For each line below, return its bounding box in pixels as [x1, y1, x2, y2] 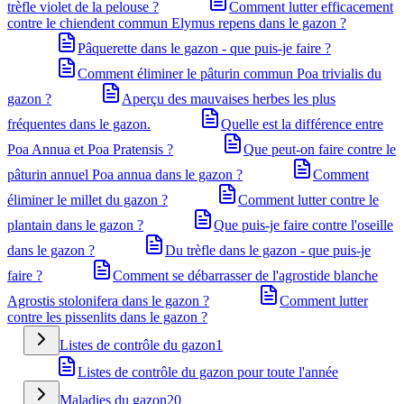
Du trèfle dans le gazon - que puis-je [165, 243, 371, 258]
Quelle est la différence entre [221, 116, 383, 132]
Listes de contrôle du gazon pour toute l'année [78, 364, 338, 380]
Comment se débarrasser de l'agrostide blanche [113, 268, 378, 283]
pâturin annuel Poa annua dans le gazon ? [7, 167, 243, 182]
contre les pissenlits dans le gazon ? [7, 309, 207, 325]
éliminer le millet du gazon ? [7, 192, 168, 207]
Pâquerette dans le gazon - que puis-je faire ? [78, 41, 331, 56]
